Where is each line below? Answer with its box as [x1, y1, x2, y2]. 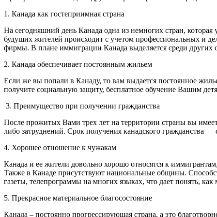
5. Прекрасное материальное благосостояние [4, 193, 152, 202]
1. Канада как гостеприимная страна [4, 9, 124, 18]
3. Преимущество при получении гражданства [4, 101, 160, 110]
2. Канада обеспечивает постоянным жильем [4, 60, 152, 68]
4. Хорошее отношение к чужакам [4, 143, 116, 152]
